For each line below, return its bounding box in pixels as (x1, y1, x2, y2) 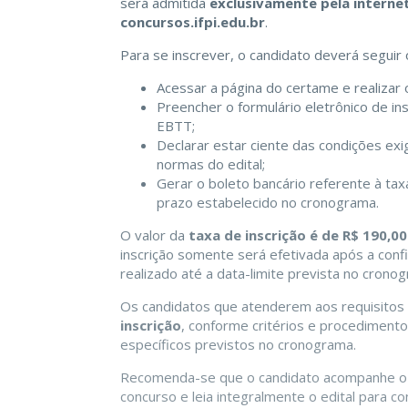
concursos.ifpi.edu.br (120, 13, 265, 32)
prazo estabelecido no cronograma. (157, 193, 379, 212)
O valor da (120, 226, 189, 245)
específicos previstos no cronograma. (120, 335, 356, 354)
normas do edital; (157, 155, 265, 174)
